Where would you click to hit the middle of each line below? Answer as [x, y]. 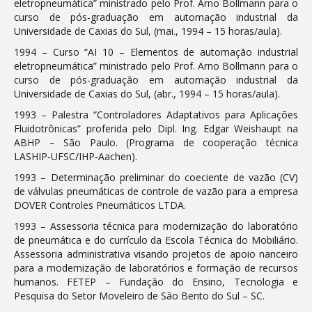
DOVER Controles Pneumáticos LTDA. [100, 205]
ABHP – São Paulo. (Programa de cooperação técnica [156, 142]
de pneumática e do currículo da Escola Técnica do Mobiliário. [156, 240]
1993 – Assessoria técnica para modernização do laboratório [156, 226]
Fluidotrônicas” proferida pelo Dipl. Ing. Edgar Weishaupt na [156, 128]
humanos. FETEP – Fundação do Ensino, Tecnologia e [156, 281]
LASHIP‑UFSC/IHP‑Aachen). [76, 156]
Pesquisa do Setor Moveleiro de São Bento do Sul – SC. [139, 295]
